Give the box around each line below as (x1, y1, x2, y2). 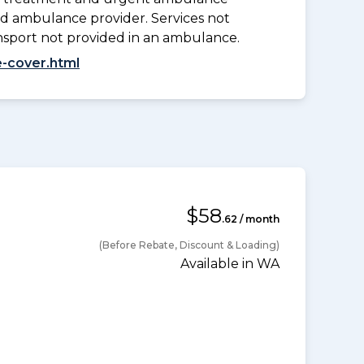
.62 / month (222, 212, 279, 225)
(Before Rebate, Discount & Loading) (99, 238, 279, 251)
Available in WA (180, 255, 279, 271)
